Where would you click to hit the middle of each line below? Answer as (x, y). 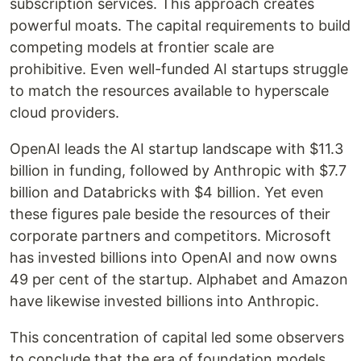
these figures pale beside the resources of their (170, 214)
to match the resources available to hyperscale (169, 91)
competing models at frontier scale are (142, 48)
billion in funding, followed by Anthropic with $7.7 (178, 171)
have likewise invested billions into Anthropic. (164, 301)
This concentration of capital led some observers (177, 338)
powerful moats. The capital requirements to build (180, 26)
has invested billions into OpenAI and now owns (173, 258)
